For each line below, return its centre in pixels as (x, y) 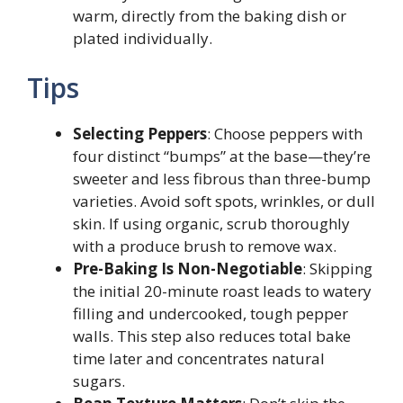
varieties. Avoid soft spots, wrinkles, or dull (224, 201)
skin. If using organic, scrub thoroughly (211, 224)
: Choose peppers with (285, 134)
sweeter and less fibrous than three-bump (222, 179)
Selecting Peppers (140, 134)
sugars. (99, 381)
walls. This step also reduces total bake (212, 336)
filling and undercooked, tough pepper (210, 313)
